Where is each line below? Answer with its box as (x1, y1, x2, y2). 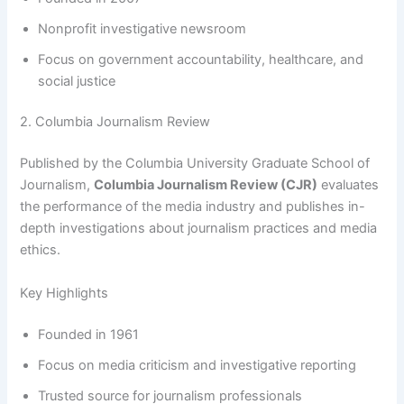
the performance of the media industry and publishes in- (20, 198, 366, 216)
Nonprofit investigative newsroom (38, 20, 247, 37)
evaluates (317, 177, 380, 194)
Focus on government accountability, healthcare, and (38, 50, 364, 68)
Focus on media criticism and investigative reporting (38, 356, 357, 373)
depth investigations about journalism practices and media (20, 220, 378, 237)
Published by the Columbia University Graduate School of (20, 155, 371, 172)
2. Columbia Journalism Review (20, 114, 211, 131)
